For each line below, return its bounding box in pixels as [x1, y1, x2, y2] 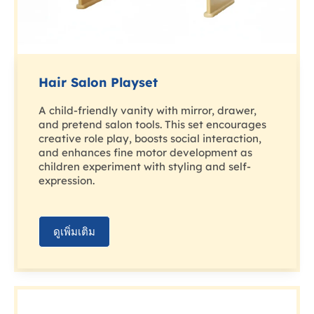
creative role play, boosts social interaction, [39, 132, 261, 146]
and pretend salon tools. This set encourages [39, 118, 266, 132]
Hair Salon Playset [39, 74, 158, 91]
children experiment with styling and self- [39, 160, 251, 174]
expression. [39, 174, 95, 188]
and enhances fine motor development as [39, 146, 252, 160]
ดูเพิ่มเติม [53, 225, 95, 239]
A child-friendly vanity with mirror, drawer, [39, 104, 257, 118]
